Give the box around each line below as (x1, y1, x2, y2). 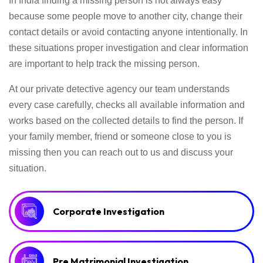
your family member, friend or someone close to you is (9, 131, 231, 141)
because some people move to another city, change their (9, 11, 242, 21)
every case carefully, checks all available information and (9, 99, 245, 110)
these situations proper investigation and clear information (9, 42, 248, 53)
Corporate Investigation (53, 205, 164, 217)
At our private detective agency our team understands (9, 83, 230, 94)
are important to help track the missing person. (9, 58, 200, 69)
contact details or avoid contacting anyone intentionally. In (9, 26, 248, 37)
